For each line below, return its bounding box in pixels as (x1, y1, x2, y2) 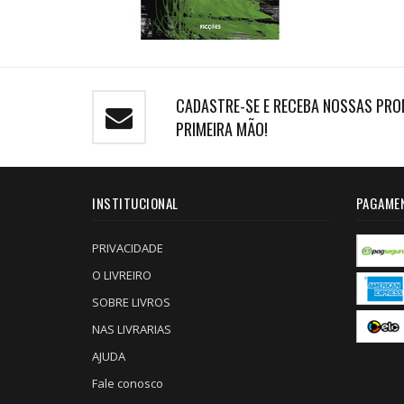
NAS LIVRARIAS (92, 321, 171, 337)
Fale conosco (92, 375, 163, 391)
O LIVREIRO (92, 267, 151, 283)
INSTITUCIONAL (92, 193, 179, 213)
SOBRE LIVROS (92, 294, 170, 310)
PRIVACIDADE (92, 240, 163, 256)
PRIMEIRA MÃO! (176, 117, 268, 141)
